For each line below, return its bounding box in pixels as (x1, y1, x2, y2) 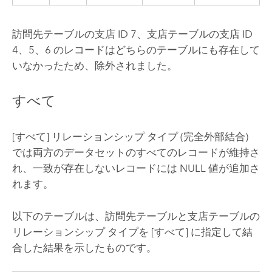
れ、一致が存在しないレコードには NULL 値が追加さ (12, 162, 260, 175)
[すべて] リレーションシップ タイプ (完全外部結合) (12, 131, 248, 143)
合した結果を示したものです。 (12, 241, 157, 254)
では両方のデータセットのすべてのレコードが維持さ (12, 146, 260, 159)
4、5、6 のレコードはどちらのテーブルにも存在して (12, 43, 260, 56)
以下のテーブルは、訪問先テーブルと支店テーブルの (12, 209, 260, 222)
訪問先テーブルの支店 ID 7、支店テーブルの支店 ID (12, 27, 253, 40)
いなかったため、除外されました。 (12, 59, 177, 72)
